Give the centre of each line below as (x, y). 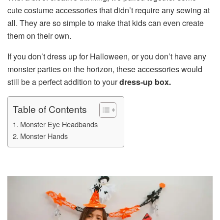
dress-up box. (145, 82)
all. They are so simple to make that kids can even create (106, 23)
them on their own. (39, 35)
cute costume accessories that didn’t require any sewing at (109, 10)
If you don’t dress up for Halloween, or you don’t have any (107, 56)
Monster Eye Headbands (59, 124)
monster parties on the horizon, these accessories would (105, 69)
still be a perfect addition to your (63, 82)
